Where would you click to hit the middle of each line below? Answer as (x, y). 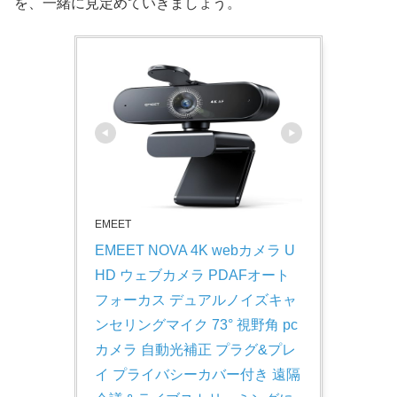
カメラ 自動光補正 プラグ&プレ (195, 349)
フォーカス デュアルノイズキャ (196, 300)
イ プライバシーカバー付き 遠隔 (198, 374)
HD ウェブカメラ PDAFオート (192, 275)
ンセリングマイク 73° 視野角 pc (196, 324)
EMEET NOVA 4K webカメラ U (195, 250)
